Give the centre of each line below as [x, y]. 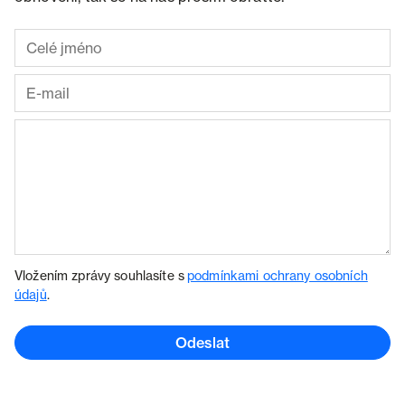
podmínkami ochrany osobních [278, 275]
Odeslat [202, 343]
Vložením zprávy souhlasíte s [101, 275]
